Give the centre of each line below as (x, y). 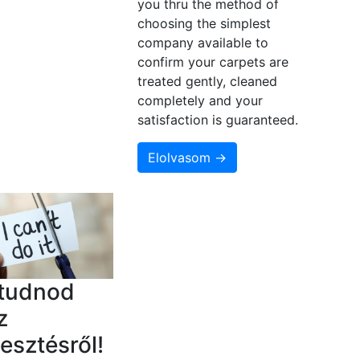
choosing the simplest (204, 24)
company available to (202, 43)
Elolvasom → (187, 158)
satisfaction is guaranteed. (217, 120)
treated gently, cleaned (207, 82)
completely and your (200, 101)
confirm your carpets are (213, 62)
